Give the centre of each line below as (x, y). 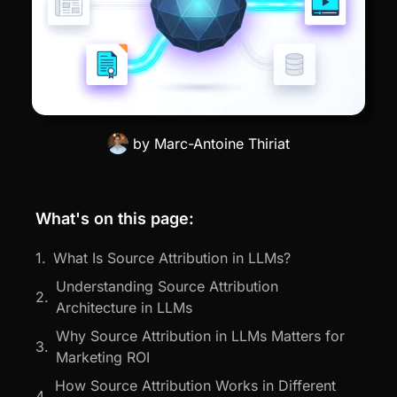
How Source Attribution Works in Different (195, 385)
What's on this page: (115, 218)
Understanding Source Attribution (167, 286)
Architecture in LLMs (124, 307)
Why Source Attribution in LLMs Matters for (200, 335)
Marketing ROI (103, 357)
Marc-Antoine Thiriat (220, 143)
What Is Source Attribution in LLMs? (172, 257)
